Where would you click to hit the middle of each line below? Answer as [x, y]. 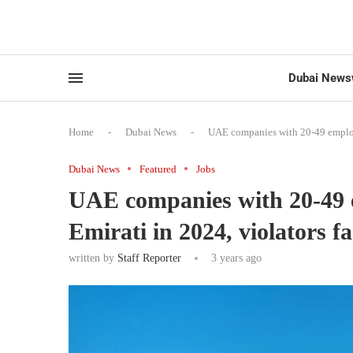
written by [93, 258]
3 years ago [235, 258]
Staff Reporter [149, 258]
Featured [158, 169]
